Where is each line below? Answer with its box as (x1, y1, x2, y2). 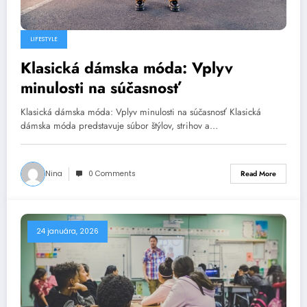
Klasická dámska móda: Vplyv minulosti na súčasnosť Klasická (21, 105, 261, 119)
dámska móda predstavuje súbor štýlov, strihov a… (21, 119, 218, 132)
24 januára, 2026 (36, 225, 99, 236)
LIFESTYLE (30, 34, 58, 43)
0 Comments (88, 168, 136, 179)
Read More (241, 169, 276, 180)
